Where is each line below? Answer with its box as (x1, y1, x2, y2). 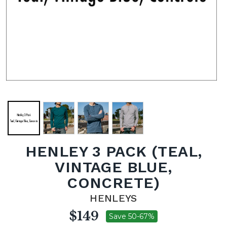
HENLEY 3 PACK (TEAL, (25, 142, 202, 160)
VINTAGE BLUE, (55, 158, 172, 176)
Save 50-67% (109, 212, 155, 221)
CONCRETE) (67, 174, 160, 192)
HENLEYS (90, 192, 137, 204)
